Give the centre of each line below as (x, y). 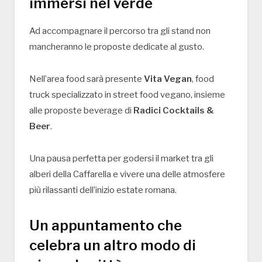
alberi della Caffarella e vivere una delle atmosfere (127, 174)
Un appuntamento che (106, 225)
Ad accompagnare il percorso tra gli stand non (120, 31)
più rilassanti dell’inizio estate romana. (103, 190)
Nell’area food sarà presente (87, 79)
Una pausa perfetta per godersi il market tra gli (121, 158)
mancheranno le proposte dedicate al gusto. (117, 47)
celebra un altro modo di (113, 245)
